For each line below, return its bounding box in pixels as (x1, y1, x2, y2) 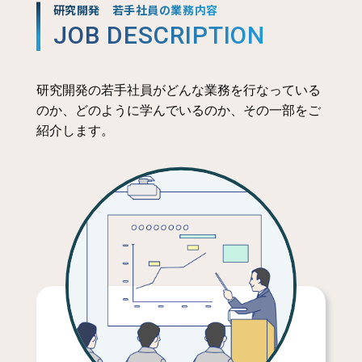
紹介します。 (36, 124, 114, 138)
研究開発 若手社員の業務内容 (53, 4, 218, 18)
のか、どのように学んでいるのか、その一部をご (36, 103, 321, 118)
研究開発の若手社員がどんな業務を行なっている (36, 83, 321, 98)
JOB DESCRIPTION (53, 21, 266, 50)
